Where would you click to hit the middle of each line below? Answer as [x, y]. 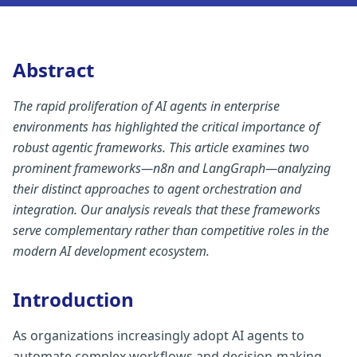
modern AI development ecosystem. [111, 251]
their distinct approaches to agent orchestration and [157, 189]
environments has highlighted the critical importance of [166, 127]
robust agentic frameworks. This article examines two [161, 147]
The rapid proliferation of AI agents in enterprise [146, 106]
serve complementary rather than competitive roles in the [171, 230]
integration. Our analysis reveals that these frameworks [167, 210]
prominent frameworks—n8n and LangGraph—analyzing [172, 168]
